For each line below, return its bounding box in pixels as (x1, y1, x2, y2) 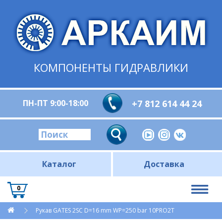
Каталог (42, 159, 76, 169)
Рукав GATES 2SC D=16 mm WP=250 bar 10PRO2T (36, 206, 174, 215)
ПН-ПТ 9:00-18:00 (23, 98, 88, 109)
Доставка (143, 159, 184, 169)
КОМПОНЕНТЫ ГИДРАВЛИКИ (34, 60, 188, 75)
